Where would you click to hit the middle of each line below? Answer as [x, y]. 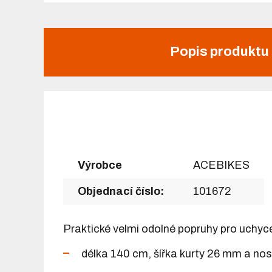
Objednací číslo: [121, 191]
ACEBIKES [221, 165]
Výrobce [100, 165]
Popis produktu [219, 52]
